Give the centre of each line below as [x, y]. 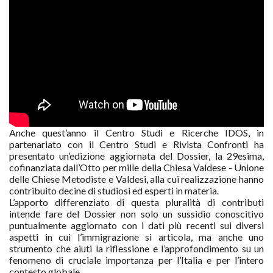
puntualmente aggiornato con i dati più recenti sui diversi [136, 225]
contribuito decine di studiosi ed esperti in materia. [114, 190]
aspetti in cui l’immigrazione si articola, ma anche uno [136, 237]
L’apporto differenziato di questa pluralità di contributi [136, 202]
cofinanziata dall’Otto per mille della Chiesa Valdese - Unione [136, 167]
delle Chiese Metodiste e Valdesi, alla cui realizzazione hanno [136, 179]
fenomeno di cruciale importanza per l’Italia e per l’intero [136, 260]
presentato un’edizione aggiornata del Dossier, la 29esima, [136, 156]
